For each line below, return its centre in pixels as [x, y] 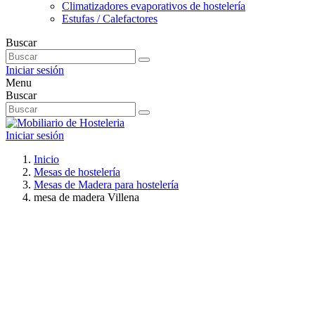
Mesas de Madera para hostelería [106, 185]
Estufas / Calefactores [110, 19]
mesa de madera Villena [86, 197]
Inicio [46, 159]
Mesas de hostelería [77, 172]
